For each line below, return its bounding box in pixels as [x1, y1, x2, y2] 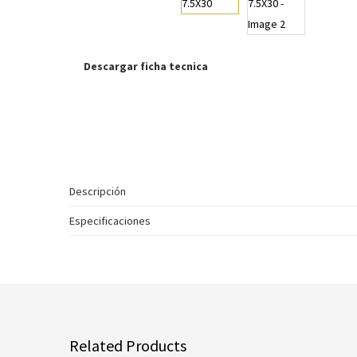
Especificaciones [69, 214, 151, 228]
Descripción [69, 184, 126, 198]
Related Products [69, 335, 186, 355]
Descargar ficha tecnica [84, 59, 208, 73]
